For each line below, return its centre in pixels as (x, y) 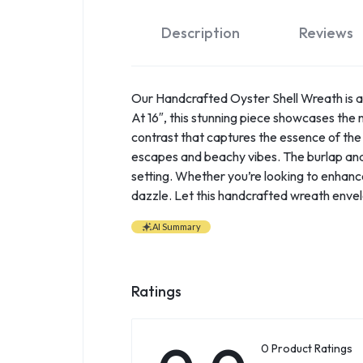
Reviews (326, 32)
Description (200, 32)
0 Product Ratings (307, 348)
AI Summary (177, 226)
